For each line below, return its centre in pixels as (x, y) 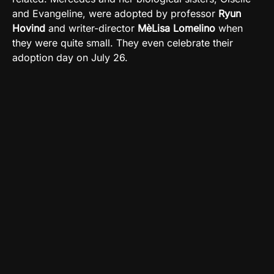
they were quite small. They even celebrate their (123, 43)
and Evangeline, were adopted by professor (114, 13)
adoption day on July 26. (70, 57)
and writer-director (91, 28)
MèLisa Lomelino (176, 28)
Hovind (29, 28)
